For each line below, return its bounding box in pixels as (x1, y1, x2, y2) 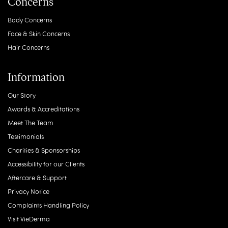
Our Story (8, 91, 36, 100)
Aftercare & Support (8, 173, 67, 182)
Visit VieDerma (8, 214, 50, 223)
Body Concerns (8, 15, 52, 24)
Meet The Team (8, 118, 53, 127)
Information (8, 70, 65, 84)
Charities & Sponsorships (8, 146, 80, 155)
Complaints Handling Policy (8, 201, 89, 210)
